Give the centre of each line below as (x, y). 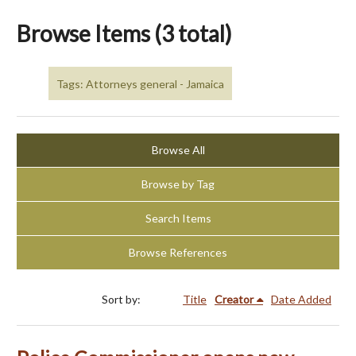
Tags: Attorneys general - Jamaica (140, 83)
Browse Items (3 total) (124, 33)
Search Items (178, 219)
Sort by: (122, 300)
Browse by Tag (178, 184)
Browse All (178, 150)
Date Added (301, 300)
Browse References (178, 253)
